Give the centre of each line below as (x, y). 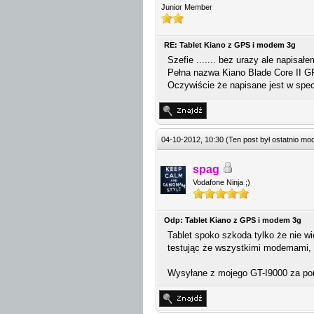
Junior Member (187, 7)
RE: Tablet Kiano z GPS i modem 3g (230, 45)
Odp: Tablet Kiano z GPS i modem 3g (233, 220)
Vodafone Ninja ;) (221, 182)
